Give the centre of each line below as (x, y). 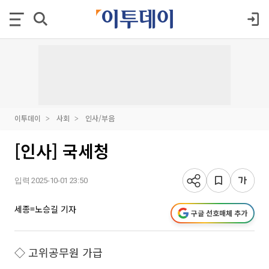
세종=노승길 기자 (45, 209)
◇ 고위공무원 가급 (59, 252)
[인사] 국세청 (62, 151)
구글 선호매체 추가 (219, 213)
